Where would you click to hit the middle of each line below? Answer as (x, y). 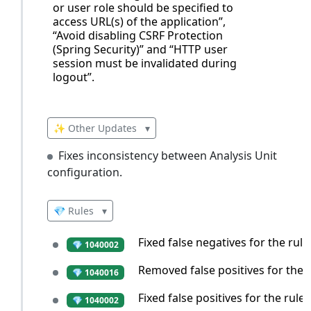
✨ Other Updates (96, 128)
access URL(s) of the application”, (139, 21)
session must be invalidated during (145, 63)
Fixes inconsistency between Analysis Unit (168, 155)
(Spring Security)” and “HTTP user (140, 49)
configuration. (85, 172)
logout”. (74, 77)
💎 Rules (75, 211)
